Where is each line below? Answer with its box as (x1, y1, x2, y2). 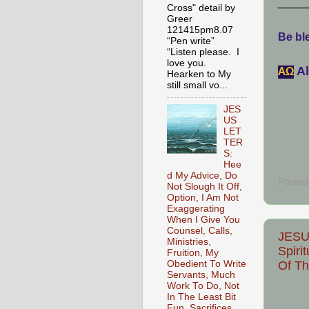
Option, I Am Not (167, 192, 239, 203)
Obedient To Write (167, 259, 246, 270)
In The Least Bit (167, 292, 236, 303)
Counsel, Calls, (167, 226, 232, 237)
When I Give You (167, 215, 240, 226)
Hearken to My (167, 68, 231, 79)
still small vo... (167, 79, 228, 90)
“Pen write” (167, 35, 215, 46)
